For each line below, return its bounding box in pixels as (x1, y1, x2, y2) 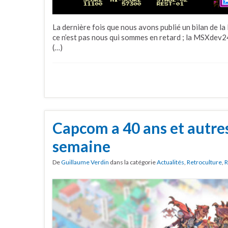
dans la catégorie (109, 158, 157, 166)
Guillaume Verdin (61, 158, 109, 166)
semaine (52, 137, 110, 156)
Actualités (157, 158, 184, 166)
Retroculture (187, 158, 222, 166)
